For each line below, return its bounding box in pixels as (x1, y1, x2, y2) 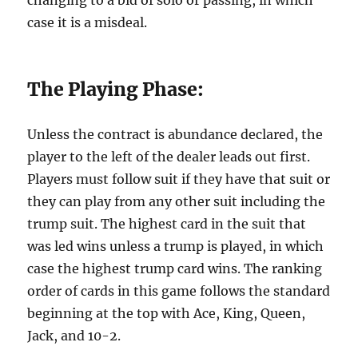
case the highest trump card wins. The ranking (27, 261, 323, 276)
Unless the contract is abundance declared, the (27, 126, 324, 142)
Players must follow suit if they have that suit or (27, 171, 331, 187)
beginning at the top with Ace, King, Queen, (27, 305, 306, 321)
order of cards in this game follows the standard (27, 283, 331, 299)
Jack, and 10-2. (27, 328, 121, 344)
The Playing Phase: (27, 78, 205, 101)
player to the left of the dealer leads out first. (27, 149, 311, 165)
